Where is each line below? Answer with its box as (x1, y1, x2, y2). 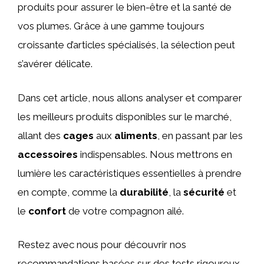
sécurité (183, 186, 225, 198)
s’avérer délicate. (18, 58, 93, 70)
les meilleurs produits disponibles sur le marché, (18, 110, 232, 123)
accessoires (18, 148, 78, 160)
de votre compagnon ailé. (66, 204, 184, 217)
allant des (18, 129, 63, 141)
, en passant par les (157, 129, 243, 141)
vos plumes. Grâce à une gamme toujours (18, 20, 204, 32)
